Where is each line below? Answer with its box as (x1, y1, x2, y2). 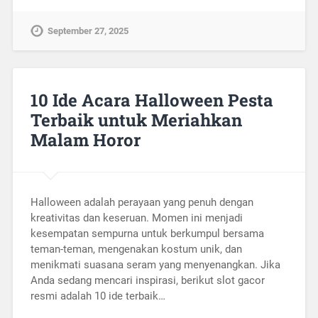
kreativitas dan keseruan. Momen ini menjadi (30, 211, 243, 224)
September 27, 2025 (47, 25, 128, 36)
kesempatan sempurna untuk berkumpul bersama (30, 226, 264, 240)
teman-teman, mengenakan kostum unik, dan (30, 242, 242, 256)
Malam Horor (30, 128, 141, 151)
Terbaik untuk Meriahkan (30, 108, 242, 131)
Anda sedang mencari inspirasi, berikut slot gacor (30, 273, 265, 287)
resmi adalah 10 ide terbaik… (30, 289, 165, 302)
